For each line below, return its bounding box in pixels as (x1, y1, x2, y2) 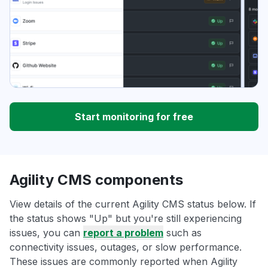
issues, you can (10, 227, 83, 239)
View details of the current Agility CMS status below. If (10, 198, 256, 211)
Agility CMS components (10, 171, 183, 189)
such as (163, 227, 202, 239)
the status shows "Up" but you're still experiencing (10, 212, 242, 225)
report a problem (83, 227, 163, 239)
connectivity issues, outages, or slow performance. (10, 241, 242, 254)
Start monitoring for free (75, 111, 193, 123)
